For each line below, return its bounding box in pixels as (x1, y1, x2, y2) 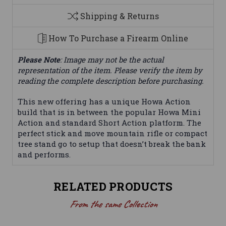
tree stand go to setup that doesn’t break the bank (18, 139, 206, 149)
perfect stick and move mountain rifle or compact (18, 128, 207, 139)
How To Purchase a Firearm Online (48, 33, 188, 44)
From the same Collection (69, 198, 157, 211)
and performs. (18, 149, 71, 160)
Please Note (18, 54, 60, 65)
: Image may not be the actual (60, 54, 164, 65)
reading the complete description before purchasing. (18, 76, 204, 86)
